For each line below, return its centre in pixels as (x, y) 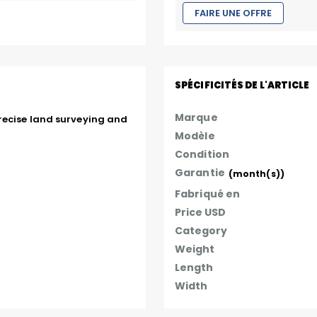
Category (201, 230)
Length (194, 267)
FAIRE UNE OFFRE (234, 13)
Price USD (201, 212)
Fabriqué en (208, 194)
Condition (202, 154)
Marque (196, 117)
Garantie (200, 172)
